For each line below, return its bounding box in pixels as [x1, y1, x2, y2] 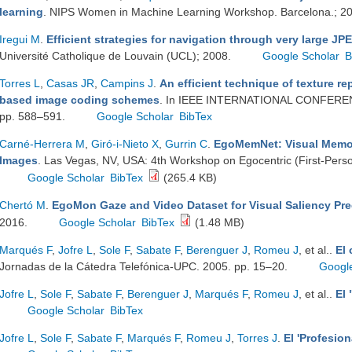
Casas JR [46, 77, 94, 90]
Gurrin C [165, 137, 207, 150]
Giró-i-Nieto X [91, 137, 159, 150]
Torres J [237, 332, 277, 344]
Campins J [101, 77, 153, 90]
